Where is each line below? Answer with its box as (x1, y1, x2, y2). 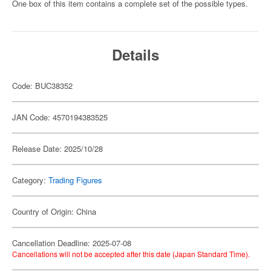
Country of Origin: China (12, 206, 96, 217)
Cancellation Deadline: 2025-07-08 (12, 237, 131, 249)
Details (112, 44, 159, 65)
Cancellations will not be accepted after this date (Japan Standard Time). (12, 249, 250, 259)
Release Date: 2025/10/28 (12, 143, 103, 154)
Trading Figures (48, 174, 102, 186)
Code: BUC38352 (12, 80, 73, 91)
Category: (12, 174, 48, 186)
